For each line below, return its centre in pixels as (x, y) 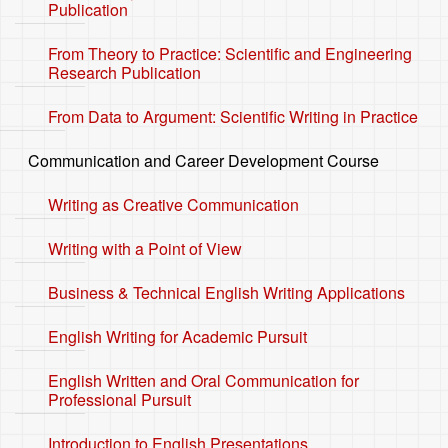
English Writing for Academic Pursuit (179, 336)
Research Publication (124, 72)
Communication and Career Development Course (203, 160)
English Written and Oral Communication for (203, 380)
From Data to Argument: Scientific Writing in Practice (233, 116)
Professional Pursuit (121, 399)
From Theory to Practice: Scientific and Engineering (230, 53)
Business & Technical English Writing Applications (226, 292)
